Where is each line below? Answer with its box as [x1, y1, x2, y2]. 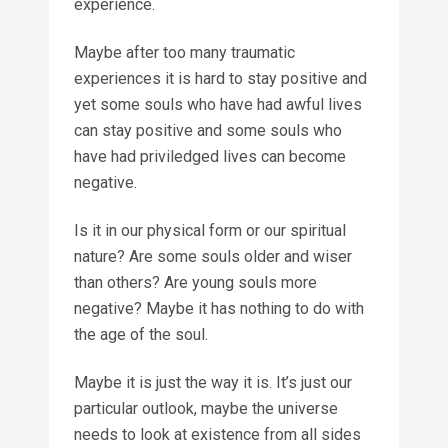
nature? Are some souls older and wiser [74, 246, 352, 266]
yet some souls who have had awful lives [74, 94, 362, 114]
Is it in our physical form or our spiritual [74, 220, 346, 240]
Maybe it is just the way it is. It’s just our [74, 372, 352, 392]
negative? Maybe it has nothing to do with [74, 298, 364, 318]
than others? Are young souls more [74, 272, 317, 292]
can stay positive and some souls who [74, 120, 342, 140]
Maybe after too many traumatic [74, 42, 295, 62]
